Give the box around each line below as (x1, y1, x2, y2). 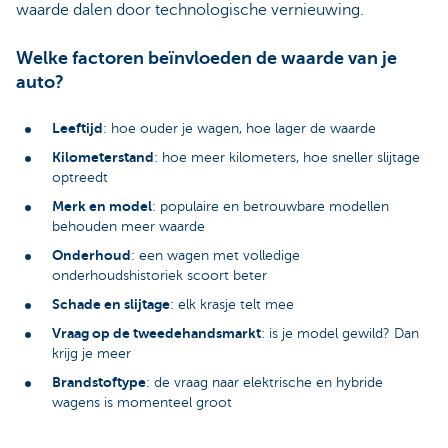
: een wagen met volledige (131, 247, 300, 263)
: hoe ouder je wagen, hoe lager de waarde (103, 120, 376, 136)
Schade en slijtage (52, 295, 170, 312)
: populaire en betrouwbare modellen (152, 198, 389, 214)
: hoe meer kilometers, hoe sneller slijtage (154, 149, 420, 165)
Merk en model (52, 197, 152, 214)
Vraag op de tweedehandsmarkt (52, 324, 261, 341)
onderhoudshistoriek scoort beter (52, 267, 267, 283)
